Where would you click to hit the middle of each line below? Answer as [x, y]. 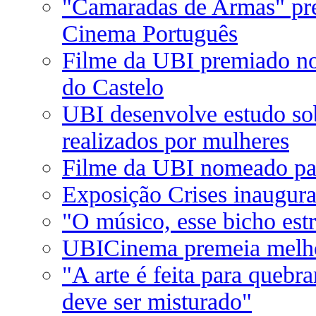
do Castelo [113, 87]
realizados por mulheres [176, 141]
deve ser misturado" [157, 302]
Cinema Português [150, 34]
